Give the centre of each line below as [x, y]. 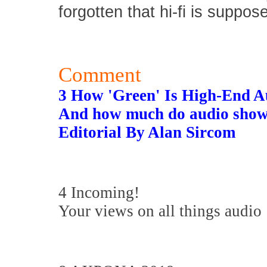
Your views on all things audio [160, 211]
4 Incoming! [101, 193]
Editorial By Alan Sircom [147, 132]
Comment [100, 74]
